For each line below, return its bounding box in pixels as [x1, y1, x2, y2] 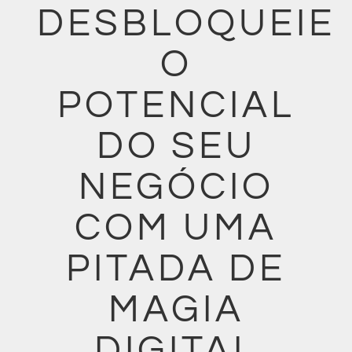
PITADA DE [66, 250, 286, 288]
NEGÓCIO [78, 168, 274, 207]
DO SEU [96, 127, 256, 166]
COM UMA [75, 209, 277, 247]
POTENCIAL [57, 86, 295, 125]
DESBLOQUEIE [37, 5, 335, 43]
